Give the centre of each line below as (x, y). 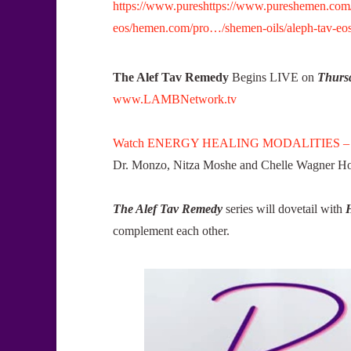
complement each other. (171, 230)
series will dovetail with (286, 208)
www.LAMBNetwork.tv (175, 99)
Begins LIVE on (273, 77)
